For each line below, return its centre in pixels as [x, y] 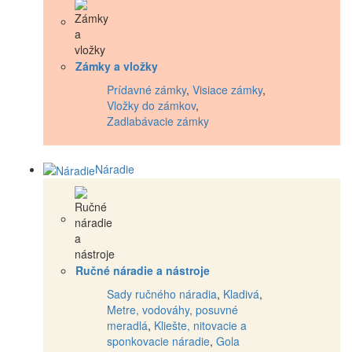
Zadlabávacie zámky [158, 121]
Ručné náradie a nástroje [143, 270]
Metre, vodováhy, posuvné [172, 309]
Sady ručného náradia [162, 293]
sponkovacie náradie [158, 341]
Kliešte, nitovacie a [200, 325]
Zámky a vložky [117, 66]
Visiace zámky [227, 89]
